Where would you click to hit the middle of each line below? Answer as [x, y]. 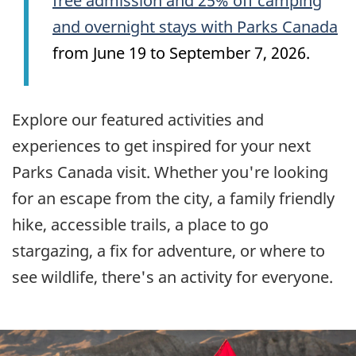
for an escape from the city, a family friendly [173, 199]
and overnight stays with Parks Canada [195, 26]
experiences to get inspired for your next [161, 146]
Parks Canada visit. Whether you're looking [170, 172]
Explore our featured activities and [138, 120]
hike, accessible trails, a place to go [140, 225]
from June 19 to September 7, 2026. [181, 52]
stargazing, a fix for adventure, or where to [168, 251]
